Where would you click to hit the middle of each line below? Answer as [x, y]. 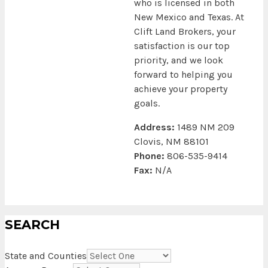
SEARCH [32, 225]
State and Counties [46, 256]
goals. [147, 103]
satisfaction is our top [182, 45]
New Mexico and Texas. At [189, 17]
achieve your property [181, 89]
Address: [156, 127]
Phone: [150, 156]
